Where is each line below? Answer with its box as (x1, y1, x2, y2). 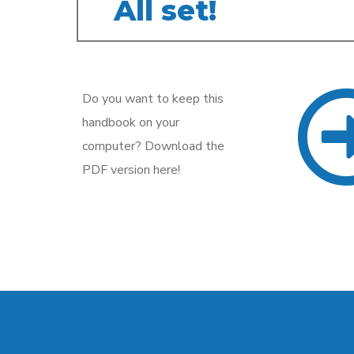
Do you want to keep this (82, 90, 224, 108)
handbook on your (82, 114, 179, 132)
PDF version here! (82, 161, 180, 179)
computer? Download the (82, 137, 224, 156)
